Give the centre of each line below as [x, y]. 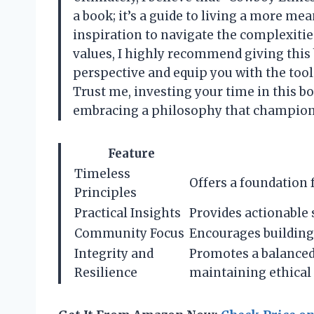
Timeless [102, 174]
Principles [105, 193]
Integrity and [114, 254]
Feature [131, 154]
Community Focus [129, 234]
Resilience [106, 273]
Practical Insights [128, 213]
